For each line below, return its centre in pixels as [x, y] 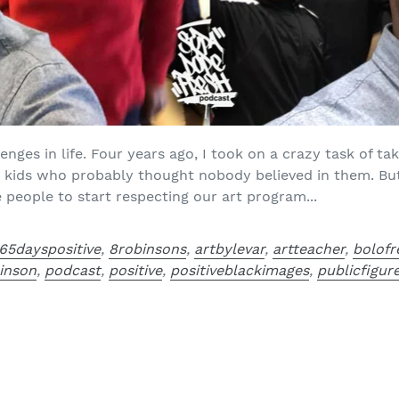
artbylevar [230, 248]
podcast [73, 270]
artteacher [309, 248]
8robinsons [148, 248]
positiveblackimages [240, 270]
